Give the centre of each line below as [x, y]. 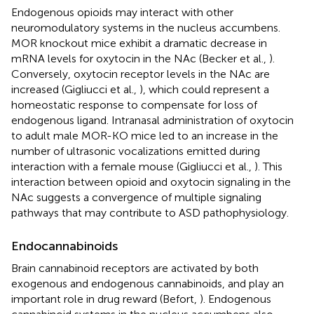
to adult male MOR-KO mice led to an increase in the [145, 135]
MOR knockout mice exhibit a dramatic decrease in [139, 43]
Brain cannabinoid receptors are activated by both [135, 268]
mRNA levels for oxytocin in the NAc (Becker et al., [140, 58]
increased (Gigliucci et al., [75, 89]
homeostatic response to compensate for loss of [134, 104]
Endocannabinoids [64, 246]
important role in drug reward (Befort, [105, 299]
